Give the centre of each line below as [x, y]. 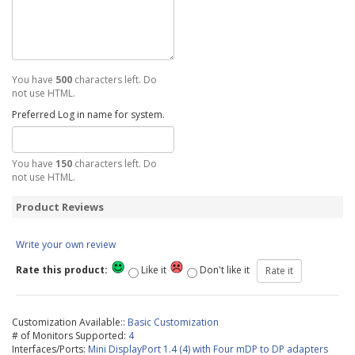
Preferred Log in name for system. [88, 115]
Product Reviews [60, 207]
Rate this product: [63, 270]
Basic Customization [173, 322]
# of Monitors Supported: [70, 336]
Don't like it [227, 270]
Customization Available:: [70, 322]
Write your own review [66, 244]
